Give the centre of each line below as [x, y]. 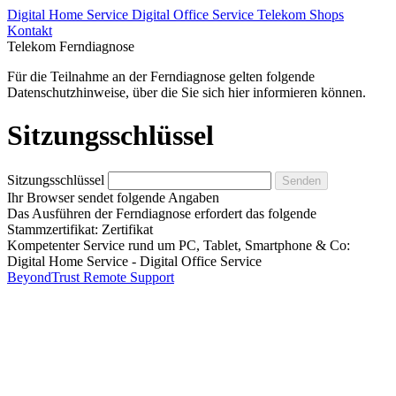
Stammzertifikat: [53, 229]
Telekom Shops [301, 15]
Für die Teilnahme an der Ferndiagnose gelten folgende [161, 76]
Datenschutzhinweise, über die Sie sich [116, 92]
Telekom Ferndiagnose [71, 46]
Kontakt [30, 30]
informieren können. [309, 92]
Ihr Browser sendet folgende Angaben [113, 197]
